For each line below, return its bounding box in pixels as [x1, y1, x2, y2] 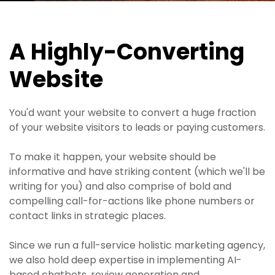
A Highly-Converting [9, 36, 244, 68]
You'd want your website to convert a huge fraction [9, 106, 256, 120]
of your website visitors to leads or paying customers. [9, 120, 265, 134]
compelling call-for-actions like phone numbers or [9, 194, 255, 208]
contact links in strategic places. [9, 209, 166, 223]
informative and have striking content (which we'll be [9, 165, 265, 179]
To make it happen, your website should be [9, 150, 216, 164]
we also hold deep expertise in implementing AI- [9, 253, 242, 267]
